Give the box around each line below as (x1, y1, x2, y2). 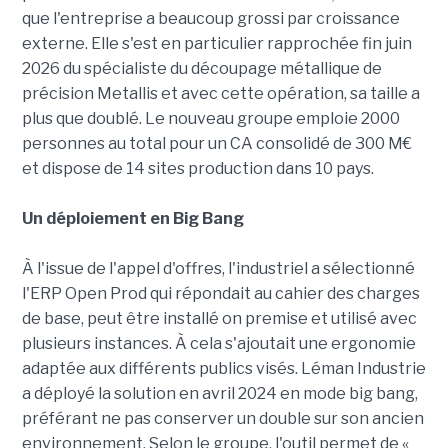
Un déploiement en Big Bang (21, 208, 244, 228)
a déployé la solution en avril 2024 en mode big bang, (21, 383, 418, 403)
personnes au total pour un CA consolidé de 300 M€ (21, 133, 412, 153)
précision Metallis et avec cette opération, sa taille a (21, 83, 420, 103)
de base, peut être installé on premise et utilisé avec (21, 308, 417, 328)
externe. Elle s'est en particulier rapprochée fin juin (21, 33, 412, 53)
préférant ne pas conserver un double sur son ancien (21, 408, 424, 428)
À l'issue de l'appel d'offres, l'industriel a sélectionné (21, 258, 415, 278)
